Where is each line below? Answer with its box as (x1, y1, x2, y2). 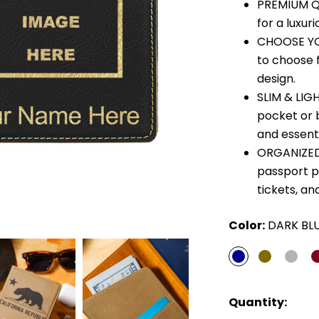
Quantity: (229, 294, 288, 310)
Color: (229, 217, 266, 234)
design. (257, 70, 296, 87)
